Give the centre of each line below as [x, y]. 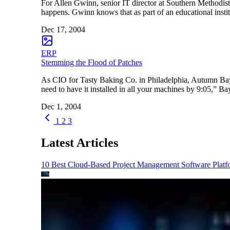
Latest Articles [80, 142]
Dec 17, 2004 [63, 29]
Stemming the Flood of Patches [92, 62]
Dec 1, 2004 [61, 106]
